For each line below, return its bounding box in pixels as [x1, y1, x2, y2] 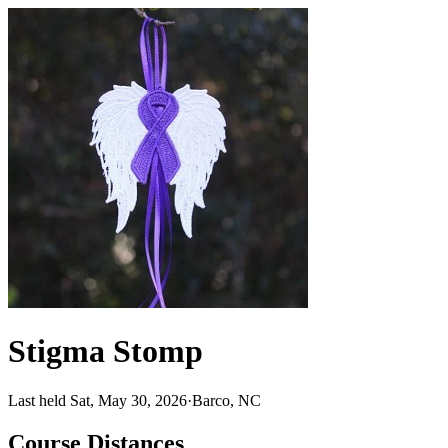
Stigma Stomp [8, 333, 203, 370]
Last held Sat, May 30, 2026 [8, 391, 187, 409]
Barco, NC [192, 391, 261, 409]
